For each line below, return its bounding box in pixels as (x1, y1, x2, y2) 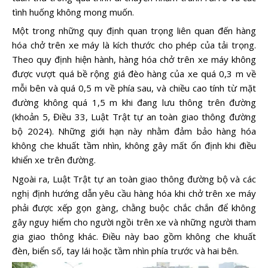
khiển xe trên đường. (12, 154, 96, 166)
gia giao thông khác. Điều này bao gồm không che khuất (12, 230, 256, 242)
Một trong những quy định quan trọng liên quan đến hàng (12, 25, 256, 37)
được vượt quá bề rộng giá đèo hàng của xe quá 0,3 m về (12, 68, 256, 80)
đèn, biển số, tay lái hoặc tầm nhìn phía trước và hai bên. (12, 244, 239, 257)
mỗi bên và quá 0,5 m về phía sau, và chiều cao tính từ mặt (12, 82, 256, 95)
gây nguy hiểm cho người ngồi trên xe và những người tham (12, 215, 256, 228)
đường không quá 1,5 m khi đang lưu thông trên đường (12, 96, 256, 109)
